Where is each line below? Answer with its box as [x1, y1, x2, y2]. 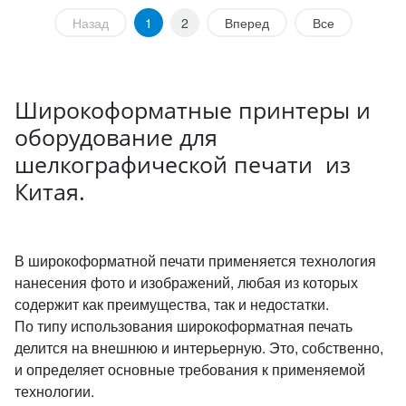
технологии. [14, 381, 94, 401]
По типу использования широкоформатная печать [14, 315, 353, 336]
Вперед [224, 14, 269, 32]
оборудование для [14, 121, 217, 152]
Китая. [14, 176, 85, 207]
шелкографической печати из [14, 149, 351, 179]
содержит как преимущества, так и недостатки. [14, 294, 329, 314]
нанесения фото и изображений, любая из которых [14, 272, 358, 293]
